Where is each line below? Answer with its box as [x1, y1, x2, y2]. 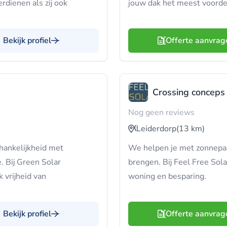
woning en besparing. [128, 171, 206, 182]
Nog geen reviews [128, 107, 195, 118]
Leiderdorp [136, 123, 176, 134]
